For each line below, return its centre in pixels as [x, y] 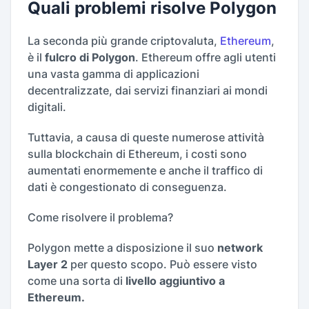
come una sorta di [77, 281]
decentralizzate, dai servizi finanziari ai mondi [148, 91]
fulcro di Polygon [90, 58]
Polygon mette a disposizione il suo [121, 248]
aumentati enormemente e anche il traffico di [145, 171]
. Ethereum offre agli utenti [206, 58]
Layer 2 [49, 265]
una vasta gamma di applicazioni [113, 74]
